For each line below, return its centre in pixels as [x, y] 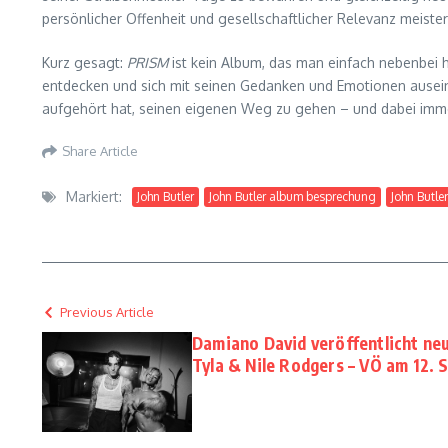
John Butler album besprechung [292, 196]
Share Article [100, 150]
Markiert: [94, 197]
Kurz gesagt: [84, 63]
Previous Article [107, 312]
